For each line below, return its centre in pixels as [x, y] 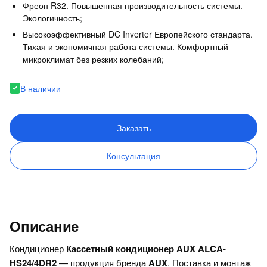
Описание [44, 226]
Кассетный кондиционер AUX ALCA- [146, 248]
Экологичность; [52, 18]
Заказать [133, 127]
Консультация [133, 155]
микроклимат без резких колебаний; [93, 59]
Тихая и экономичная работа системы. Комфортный [125, 46]
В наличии [41, 88]
